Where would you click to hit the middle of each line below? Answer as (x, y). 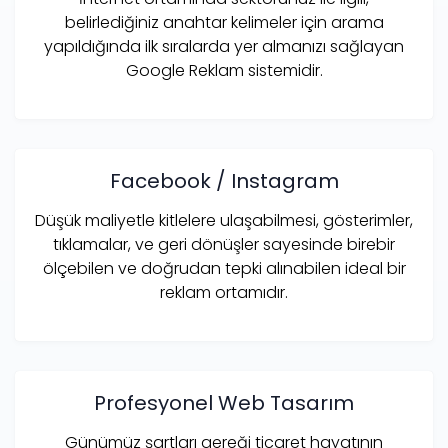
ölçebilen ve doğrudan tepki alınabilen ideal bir (224, 268)
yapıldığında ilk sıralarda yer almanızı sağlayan (224, 46)
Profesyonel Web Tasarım (224, 402)
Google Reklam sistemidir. (224, 70)
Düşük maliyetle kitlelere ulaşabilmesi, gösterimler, (224, 220)
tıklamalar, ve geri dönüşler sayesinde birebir (224, 244)
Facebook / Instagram (224, 180)
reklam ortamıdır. (224, 292)
